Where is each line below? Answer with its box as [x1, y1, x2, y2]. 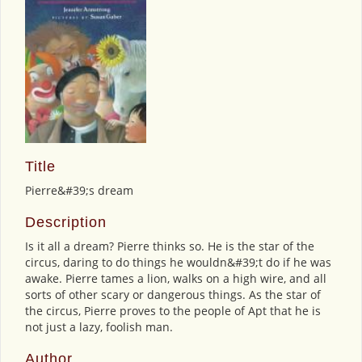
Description [25, 213, 107, 230]
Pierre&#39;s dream [25, 182, 133, 198]
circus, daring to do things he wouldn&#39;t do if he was [25, 254, 331, 270]
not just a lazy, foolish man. [25, 318, 173, 335]
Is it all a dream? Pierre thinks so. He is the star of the [25, 238, 314, 254]
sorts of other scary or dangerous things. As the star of [25, 286, 321, 302]
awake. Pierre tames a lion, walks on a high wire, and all [25, 270, 326, 286]
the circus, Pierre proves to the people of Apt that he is [25, 302, 321, 318]
